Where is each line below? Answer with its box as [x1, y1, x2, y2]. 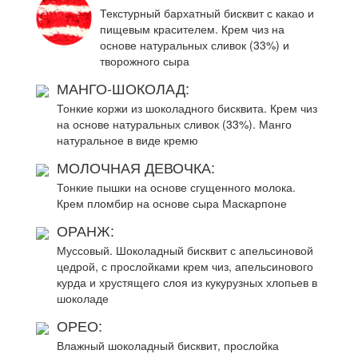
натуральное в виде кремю [57, 132, 198, 148]
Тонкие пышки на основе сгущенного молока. [57, 179, 296, 195]
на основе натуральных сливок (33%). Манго [57, 116, 292, 132]
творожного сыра [100, 53, 189, 69]
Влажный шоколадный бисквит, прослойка [57, 337, 279, 353]
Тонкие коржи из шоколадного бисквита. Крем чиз [57, 100, 317, 116]
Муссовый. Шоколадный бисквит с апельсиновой [57, 242, 313, 258]
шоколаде [57, 290, 109, 306]
